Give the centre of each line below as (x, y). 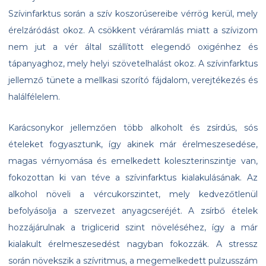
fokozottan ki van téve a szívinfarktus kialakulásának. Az (133, 178)
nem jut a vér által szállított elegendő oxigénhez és (133, 47)
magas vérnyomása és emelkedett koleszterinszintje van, (133, 161)
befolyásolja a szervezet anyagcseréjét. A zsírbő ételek (133, 211)
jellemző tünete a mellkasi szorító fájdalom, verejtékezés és (133, 80)
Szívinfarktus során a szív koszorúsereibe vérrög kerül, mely (133, 14)
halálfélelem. (34, 97)
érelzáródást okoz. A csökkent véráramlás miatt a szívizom (133, 31)
